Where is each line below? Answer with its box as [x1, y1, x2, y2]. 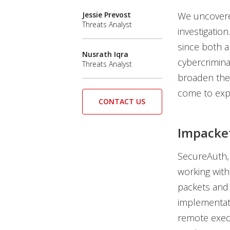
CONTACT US [99, 96, 146, 106]
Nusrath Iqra [82, 49, 128, 59]
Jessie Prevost [82, 9, 131, 20]
